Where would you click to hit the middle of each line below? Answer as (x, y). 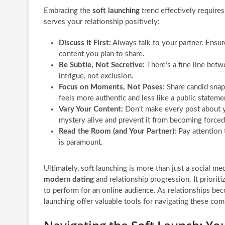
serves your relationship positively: (102, 22)
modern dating (69, 179)
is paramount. (81, 142)
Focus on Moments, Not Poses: (112, 87)
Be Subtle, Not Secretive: (102, 65)
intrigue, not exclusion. (96, 76)
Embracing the (68, 11)
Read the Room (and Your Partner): (118, 131)
